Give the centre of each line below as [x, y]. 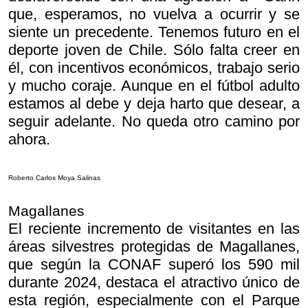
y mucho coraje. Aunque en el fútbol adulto [154, 86]
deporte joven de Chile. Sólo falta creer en [154, 50]
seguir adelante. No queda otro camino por [154, 121]
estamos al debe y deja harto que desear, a [154, 103]
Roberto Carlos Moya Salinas [55, 178]
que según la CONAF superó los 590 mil [154, 264]
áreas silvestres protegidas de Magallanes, [154, 246]
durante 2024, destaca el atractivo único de [154, 282]
